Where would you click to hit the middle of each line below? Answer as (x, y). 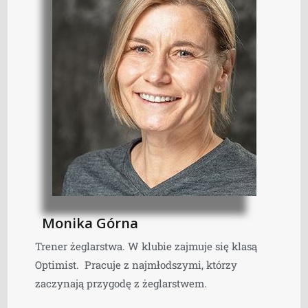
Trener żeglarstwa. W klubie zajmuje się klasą (146, 246)
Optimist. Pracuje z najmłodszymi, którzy (136, 265)
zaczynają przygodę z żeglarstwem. (121, 284)
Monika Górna (90, 223)
